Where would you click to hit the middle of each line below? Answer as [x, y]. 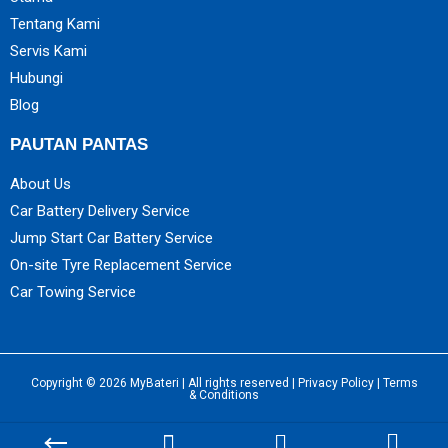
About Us [40, 184]
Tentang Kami [55, 24]
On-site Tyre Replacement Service [121, 265]
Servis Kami [48, 51]
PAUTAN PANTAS [79, 144]
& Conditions [224, 395]
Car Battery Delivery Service [100, 211]
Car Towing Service [73, 292]
